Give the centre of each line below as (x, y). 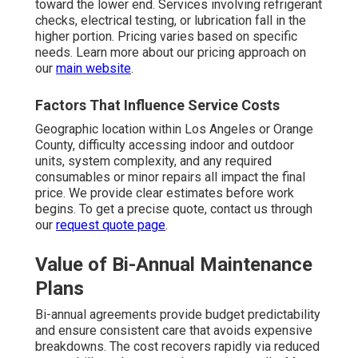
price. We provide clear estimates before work (165, 193)
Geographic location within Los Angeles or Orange (174, 129)
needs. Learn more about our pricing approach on (171, 52)
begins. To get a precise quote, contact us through (174, 209)
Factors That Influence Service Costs (157, 105)
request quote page (111, 225)
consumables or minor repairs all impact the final (170, 177)
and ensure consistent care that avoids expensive (174, 330)
